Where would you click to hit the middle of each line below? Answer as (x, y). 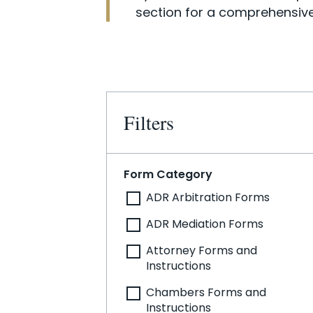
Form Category (168, 174)
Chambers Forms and (206, 292)
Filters (149, 122)
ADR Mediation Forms (205, 224)
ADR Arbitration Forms (208, 197)
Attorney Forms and (202, 250)
